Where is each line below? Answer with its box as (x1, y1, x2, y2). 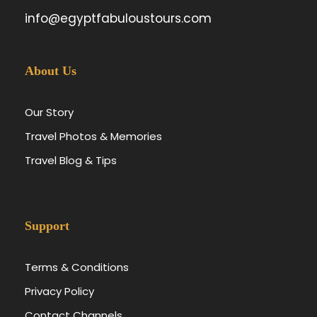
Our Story (25, 104, 74, 120)
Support (25, 218, 69, 233)
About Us (25, 63, 76, 78)
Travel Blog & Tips (25, 152, 117, 168)
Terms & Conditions (25, 259, 129, 275)
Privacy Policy (25, 283, 94, 299)
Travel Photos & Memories (25, 128, 162, 144)
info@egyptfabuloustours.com (25, 9, 212, 27)
